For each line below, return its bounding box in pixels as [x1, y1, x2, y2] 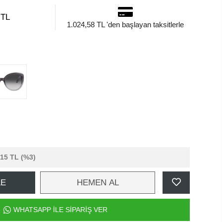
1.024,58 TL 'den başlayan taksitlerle [66, 20, 184, 29]
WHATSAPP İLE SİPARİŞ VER [13, 206, 108, 214]
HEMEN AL [76, 178, 119, 187]
